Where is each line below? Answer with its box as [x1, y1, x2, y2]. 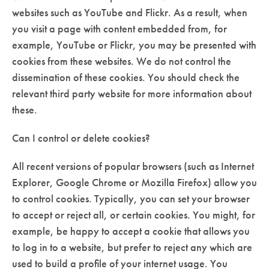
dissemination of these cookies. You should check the [12, 70, 240, 84]
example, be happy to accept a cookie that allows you [12, 223, 250, 238]
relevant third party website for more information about [12, 86, 252, 100]
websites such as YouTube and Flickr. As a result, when [12, 5, 247, 19]
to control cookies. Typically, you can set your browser [12, 191, 250, 205]
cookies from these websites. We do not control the [12, 53, 231, 68]
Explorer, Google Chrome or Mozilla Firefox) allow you [12, 175, 257, 189]
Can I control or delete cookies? [12, 130, 150, 145]
